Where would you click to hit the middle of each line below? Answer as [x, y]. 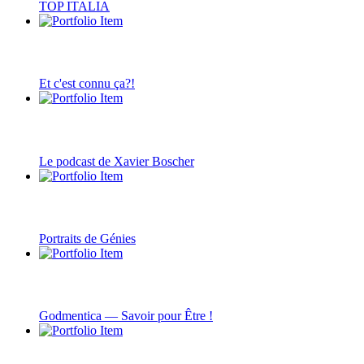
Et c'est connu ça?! [87, 84]
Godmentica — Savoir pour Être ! [126, 316]
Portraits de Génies [87, 239]
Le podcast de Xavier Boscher [117, 161]
